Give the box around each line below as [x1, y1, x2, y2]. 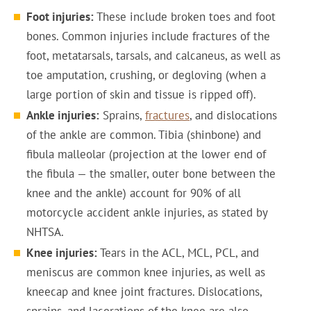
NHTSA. [26, 224, 64, 239]
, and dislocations [190, 108, 277, 123]
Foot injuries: [26, 9, 94, 24]
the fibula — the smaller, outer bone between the [26, 166, 276, 181]
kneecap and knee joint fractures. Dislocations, [26, 284, 262, 299]
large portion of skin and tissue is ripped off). [26, 87, 256, 102]
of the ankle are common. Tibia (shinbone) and [26, 127, 261, 142]
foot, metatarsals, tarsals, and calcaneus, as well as [26, 48, 280, 63]
